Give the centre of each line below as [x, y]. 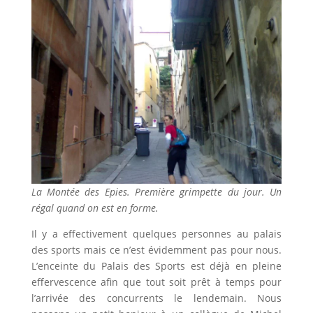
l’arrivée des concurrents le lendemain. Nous [156, 298]
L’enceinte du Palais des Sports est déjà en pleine [156, 266]
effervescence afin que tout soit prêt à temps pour [156, 282]
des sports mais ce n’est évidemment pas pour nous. [156, 250]
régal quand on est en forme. [95, 208]
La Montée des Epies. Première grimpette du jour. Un [156, 192]
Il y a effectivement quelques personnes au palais [156, 234]
